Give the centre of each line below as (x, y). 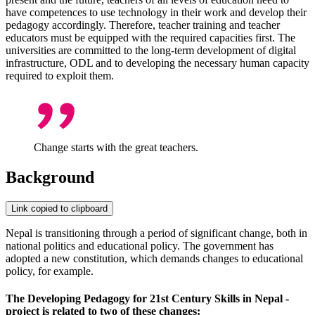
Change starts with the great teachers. (116, 147)
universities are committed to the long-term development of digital (151, 50)
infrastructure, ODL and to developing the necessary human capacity (157, 63)
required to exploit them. (60, 75)
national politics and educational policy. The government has (140, 245)
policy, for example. (50, 271)
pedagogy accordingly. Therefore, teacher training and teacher (143, 25)
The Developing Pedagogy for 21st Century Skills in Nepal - (147, 298)
